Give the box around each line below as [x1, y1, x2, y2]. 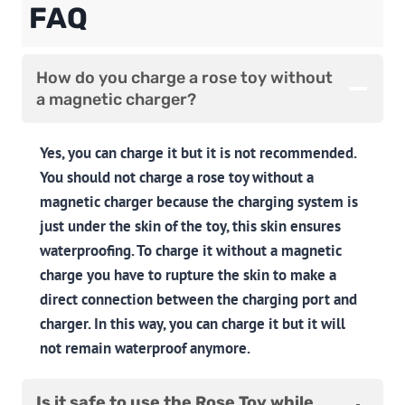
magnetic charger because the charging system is [40, 192, 358, 212]
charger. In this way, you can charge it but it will [40, 314, 345, 334]
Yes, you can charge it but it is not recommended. [40, 143, 360, 164]
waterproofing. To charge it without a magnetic [40, 240, 342, 261]
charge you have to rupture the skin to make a [40, 265, 336, 286]
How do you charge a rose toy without [36, 68, 333, 89]
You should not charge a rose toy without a [40, 167, 314, 188]
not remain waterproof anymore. [40, 338, 250, 359]
